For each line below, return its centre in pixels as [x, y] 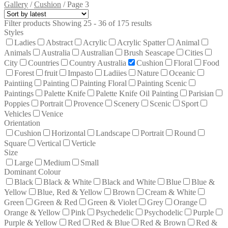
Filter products [28, 23]
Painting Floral [103, 83]
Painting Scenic [162, 83]
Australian [97, 52]
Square [15, 143]
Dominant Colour [32, 172]
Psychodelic [163, 212]
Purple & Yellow [31, 222]
